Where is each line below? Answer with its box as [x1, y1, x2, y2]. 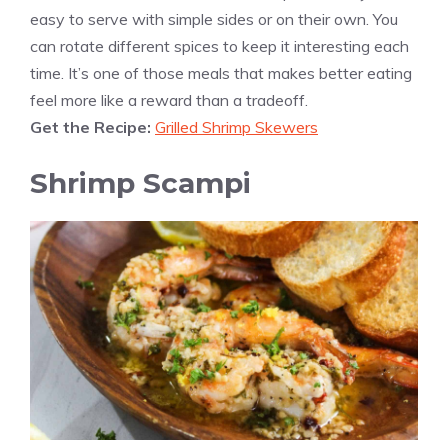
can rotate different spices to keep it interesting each [30, 36, 409, 57]
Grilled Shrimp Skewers [155, 117, 318, 138]
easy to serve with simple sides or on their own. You [30, 9, 398, 30]
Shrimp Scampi [30, 166, 251, 201]
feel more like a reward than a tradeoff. [30, 90, 308, 111]
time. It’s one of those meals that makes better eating [30, 63, 412, 84]
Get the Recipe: [30, 117, 155, 138]
